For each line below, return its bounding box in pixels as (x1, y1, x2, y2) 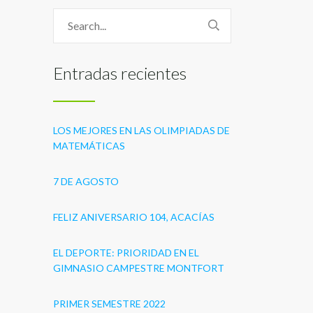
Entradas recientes (53, 63, 187, 83)
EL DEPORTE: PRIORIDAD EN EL (53, 247, 199, 259)
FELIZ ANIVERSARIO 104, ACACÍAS (53, 211, 214, 223)
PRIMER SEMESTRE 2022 (53, 298, 166, 310)
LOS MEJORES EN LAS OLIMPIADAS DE (53, 124, 230, 136)
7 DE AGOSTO (53, 175, 119, 187)
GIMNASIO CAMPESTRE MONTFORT (53, 262, 224, 274)
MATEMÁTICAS (53, 140, 125, 152)
